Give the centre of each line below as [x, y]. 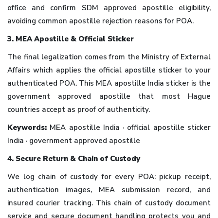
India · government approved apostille [74, 140]
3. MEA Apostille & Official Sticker [71, 39]
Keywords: [27, 127]
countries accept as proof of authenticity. [79, 109]
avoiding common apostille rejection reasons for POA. [100, 21]
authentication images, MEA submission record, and [109, 190]
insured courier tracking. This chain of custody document [109, 203]
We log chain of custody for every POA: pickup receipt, [109, 176]
